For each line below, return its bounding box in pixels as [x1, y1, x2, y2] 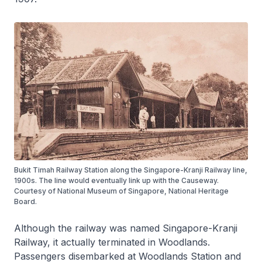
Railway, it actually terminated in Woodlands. [14, 236, 210, 248]
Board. [14, 196, 37, 206]
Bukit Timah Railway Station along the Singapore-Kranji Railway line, [14, 165, 247, 174]
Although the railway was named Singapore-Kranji [14, 222, 237, 234]
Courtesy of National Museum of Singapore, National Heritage [14, 186, 229, 195]
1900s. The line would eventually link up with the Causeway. [14, 175, 219, 185]
